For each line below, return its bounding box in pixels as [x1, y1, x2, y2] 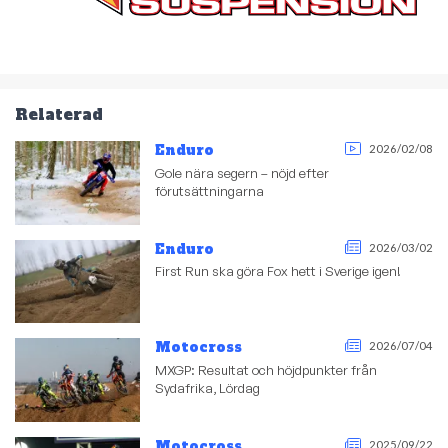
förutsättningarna [155, 182, 265, 199]
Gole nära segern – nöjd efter [155, 164, 330, 181]
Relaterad [15, 104, 103, 125]
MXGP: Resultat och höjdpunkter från [155, 361, 378, 378]
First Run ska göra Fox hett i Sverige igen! [155, 263, 402, 280]
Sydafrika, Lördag [155, 379, 261, 396]
